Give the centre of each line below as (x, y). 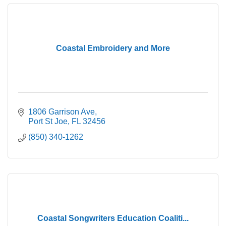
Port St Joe (48, 122)
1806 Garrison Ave (62, 112)
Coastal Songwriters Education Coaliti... (113, 218)
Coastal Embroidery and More (113, 48)
